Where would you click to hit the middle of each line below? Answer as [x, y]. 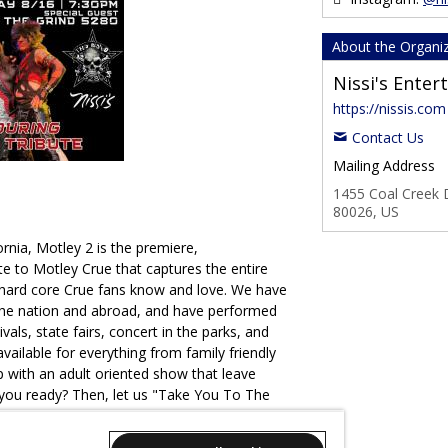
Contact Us [388, 137]
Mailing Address [384, 165]
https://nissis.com [389, 108]
